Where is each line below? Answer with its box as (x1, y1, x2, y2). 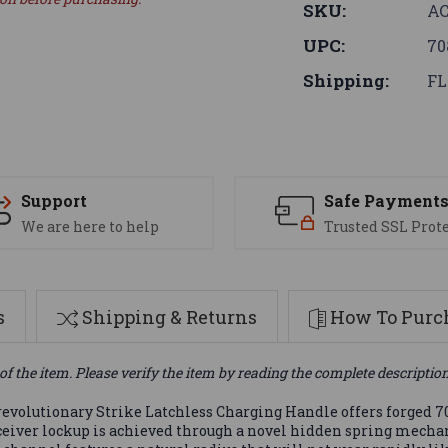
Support (20, 190, 87, 212)
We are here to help (20, 217, 159, 237)
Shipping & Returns (82, 304, 257, 329)
